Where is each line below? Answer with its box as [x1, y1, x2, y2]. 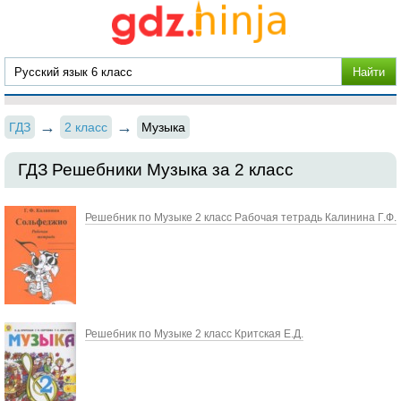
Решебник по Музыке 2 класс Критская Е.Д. [85, 328, 303, 340]
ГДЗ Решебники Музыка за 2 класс [18, 160, 294, 179]
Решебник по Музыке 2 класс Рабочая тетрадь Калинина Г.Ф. [85, 211, 397, 224]
